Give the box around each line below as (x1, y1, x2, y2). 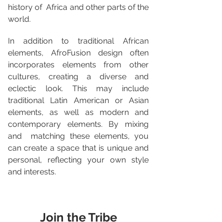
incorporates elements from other (8, 60, 149, 70)
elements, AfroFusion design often (8, 48, 149, 58)
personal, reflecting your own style (8, 155, 149, 165)
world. (8, 14, 31, 24)
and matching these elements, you (8, 131, 149, 141)
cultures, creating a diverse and (8, 72, 149, 82)
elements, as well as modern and (8, 108, 149, 117)
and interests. (8, 167, 56, 177)
